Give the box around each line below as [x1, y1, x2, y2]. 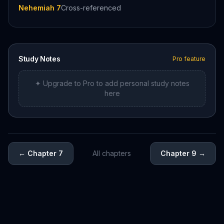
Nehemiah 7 [18, 3, 61, 12]
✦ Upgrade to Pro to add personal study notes [34, 79, 189, 87]
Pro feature [172, 55, 205, 62]
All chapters [92, 149, 131, 157]
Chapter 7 [27, 149, 63, 157]
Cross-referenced [61, 3, 121, 12]
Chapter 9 [160, 149, 196, 157]
